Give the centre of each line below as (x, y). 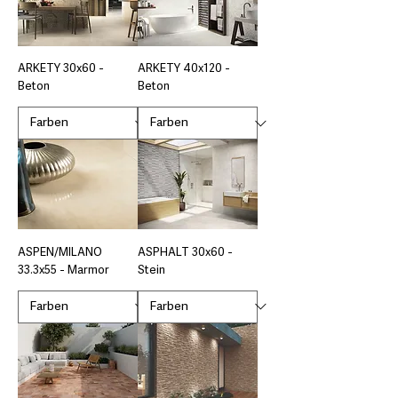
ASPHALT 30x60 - (185, 252)
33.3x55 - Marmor (64, 270)
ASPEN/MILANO (60, 252)
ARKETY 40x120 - (184, 69)
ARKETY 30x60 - (61, 69)
